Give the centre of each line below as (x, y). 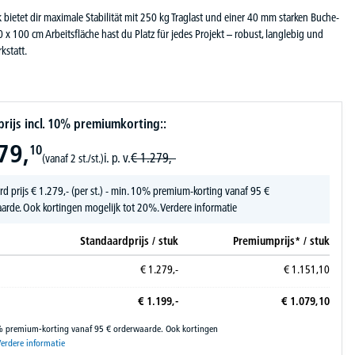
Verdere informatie (198, 208)
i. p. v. (117, 158)
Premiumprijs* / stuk (281, 241)
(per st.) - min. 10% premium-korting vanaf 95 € (169, 191)
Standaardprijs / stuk (129, 241)
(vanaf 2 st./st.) (73, 158)
